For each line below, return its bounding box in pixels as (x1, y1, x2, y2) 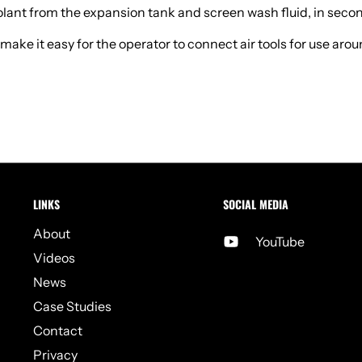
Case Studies (32, 297, 112, 314)
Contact (32, 322, 82, 339)
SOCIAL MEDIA (223, 195, 289, 213)
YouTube (255, 233, 305, 250)
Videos (32, 249, 75, 266)
